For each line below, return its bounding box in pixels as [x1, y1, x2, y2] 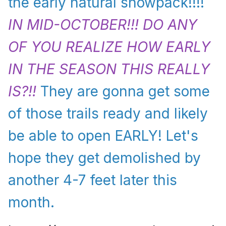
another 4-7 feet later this [8, 172, 177, 189]
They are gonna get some [36, 83, 210, 100]
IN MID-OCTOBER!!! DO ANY [8, 16, 197, 34]
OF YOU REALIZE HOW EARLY [8, 38, 210, 56]
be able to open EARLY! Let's [8, 127, 198, 145]
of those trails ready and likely [8, 105, 208, 123]
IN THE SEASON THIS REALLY [8, 61, 210, 78]
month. [8, 194, 54, 211]
